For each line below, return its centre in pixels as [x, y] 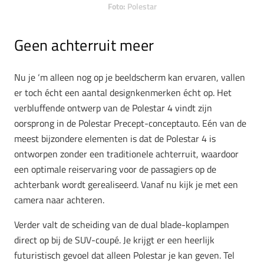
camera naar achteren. [59, 199]
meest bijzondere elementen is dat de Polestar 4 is [115, 138]
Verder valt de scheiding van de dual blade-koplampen [122, 224]
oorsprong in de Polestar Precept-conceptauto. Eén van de [130, 123]
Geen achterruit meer [84, 45]
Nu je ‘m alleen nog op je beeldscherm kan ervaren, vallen [130, 77]
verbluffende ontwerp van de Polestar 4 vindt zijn [113, 108]
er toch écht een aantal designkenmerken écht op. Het [123, 92]
